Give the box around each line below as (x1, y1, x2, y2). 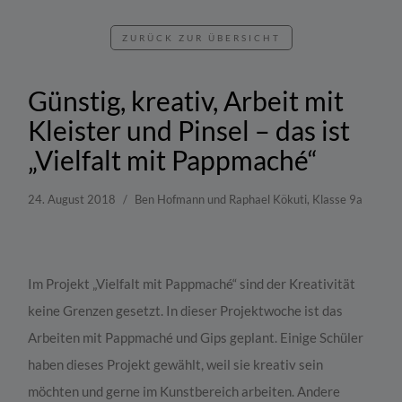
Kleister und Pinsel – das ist (28, 114, 351, 147)
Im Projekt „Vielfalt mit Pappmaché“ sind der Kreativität (28, 275, 356, 293)
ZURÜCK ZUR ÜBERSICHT (121, 32, 281, 44)
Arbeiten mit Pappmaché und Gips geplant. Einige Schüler (28, 329, 364, 346)
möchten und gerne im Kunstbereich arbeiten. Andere (28, 383, 341, 400)
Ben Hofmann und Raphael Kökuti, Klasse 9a (135, 192, 363, 207)
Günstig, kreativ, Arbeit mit (28, 84, 345, 118)
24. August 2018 (28, 192, 117, 207)
